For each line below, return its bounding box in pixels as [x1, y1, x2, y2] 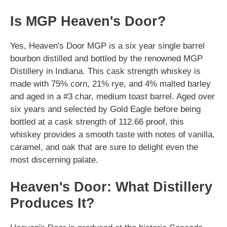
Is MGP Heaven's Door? [10, 13, 166, 29]
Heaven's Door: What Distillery [10, 179, 212, 195]
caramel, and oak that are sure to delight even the [10, 142, 198, 152]
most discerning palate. [10, 155, 98, 165]
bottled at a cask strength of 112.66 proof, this [10, 117, 184, 127]
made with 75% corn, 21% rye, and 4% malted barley [10, 79, 211, 89]
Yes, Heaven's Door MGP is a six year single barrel [10, 41, 205, 51]
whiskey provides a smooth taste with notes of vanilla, [10, 129, 215, 139]
